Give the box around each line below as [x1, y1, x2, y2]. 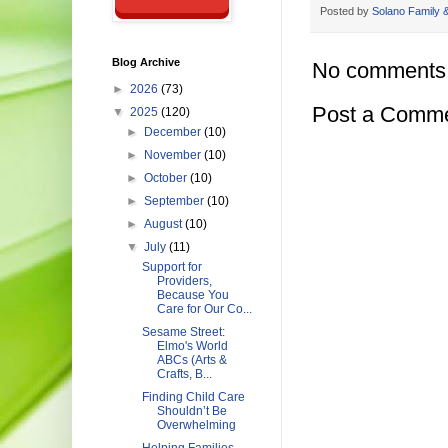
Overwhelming [156, 418, 236, 432]
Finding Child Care [141, 390, 245, 404]
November [144, 148, 205, 162]
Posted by [320, 5, 372, 18]
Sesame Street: [141, 325, 225, 339]
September [144, 194, 208, 208]
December [144, 125, 205, 139]
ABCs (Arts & [156, 353, 227, 367]
